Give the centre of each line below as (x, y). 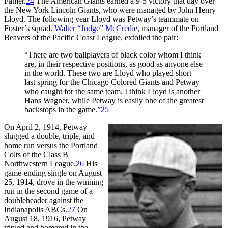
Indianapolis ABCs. (36, 209)
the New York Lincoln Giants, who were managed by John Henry (110, 10)
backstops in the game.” (63, 109)
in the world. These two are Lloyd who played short (108, 73)
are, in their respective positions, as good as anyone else (113, 64)
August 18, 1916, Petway (45, 218)
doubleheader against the (44, 200)
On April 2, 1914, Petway (46, 127)
